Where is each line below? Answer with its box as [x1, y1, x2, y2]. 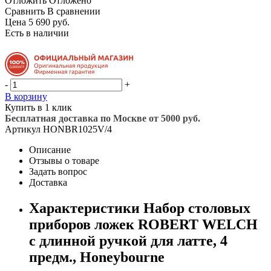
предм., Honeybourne [29, 249, 165, 265]
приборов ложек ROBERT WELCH [29, 216, 258, 232]
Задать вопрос [29, 166, 87, 177]
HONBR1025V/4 [43, 123, 112, 134]
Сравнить [5, 5, 45, 16]
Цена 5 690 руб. [5, 16, 70, 27]
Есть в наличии [5, 27, 69, 38]
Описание [29, 144, 71, 155]
